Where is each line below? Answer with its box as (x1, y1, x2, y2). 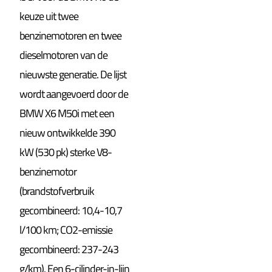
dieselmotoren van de (19, 46, 108, 63)
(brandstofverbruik (19, 182, 95, 199)
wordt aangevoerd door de (19, 85, 129, 102)
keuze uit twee (19, 7, 79, 24)
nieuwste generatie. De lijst (19, 66, 127, 83)
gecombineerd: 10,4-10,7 (19, 202, 123, 219)
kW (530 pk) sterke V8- (19, 143, 112, 160)
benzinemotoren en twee (19, 27, 122, 44)
